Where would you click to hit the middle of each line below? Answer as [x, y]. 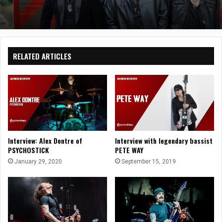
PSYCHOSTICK [28, 150]
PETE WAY [129, 150]
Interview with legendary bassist [164, 140]
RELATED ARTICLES [42, 56]
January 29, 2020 [38, 161]
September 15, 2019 [149, 161]
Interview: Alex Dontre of [45, 140]
